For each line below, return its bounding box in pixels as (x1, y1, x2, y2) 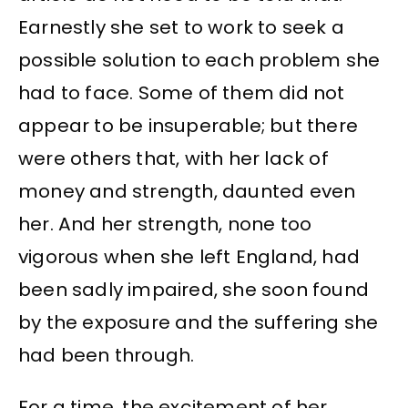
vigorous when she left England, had (18, 244, 361, 270)
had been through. (18, 342, 195, 369)
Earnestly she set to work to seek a (18, 15, 345, 41)
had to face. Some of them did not (18, 80, 345, 107)
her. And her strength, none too (18, 211, 312, 238)
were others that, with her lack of (18, 146, 329, 172)
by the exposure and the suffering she (18, 310, 379, 336)
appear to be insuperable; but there (18, 113, 359, 139)
